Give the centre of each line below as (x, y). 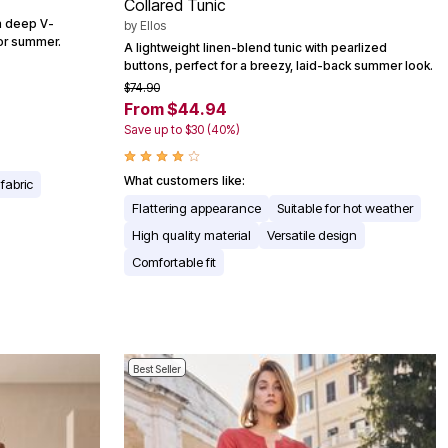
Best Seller (157, 368)
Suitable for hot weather (345, 207)
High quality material (191, 234)
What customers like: (184, 180)
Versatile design (312, 234)
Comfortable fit (174, 261)
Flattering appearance (196, 207)
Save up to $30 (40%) (182, 129)
